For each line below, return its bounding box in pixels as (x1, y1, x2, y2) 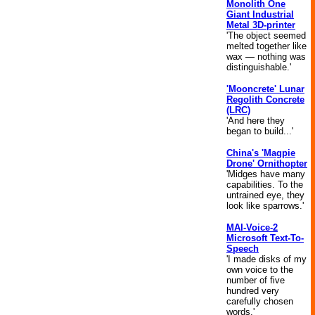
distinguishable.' (226, 62, 291, 72)
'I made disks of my (226, 254, 307, 264)
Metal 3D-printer (226, 20, 295, 30)
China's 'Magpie (226, 148, 295, 158)
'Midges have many (226, 169, 305, 179)
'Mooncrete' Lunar (226, 84, 304, 94)
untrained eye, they (226, 190, 304, 200)
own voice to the (226, 264, 293, 275)
